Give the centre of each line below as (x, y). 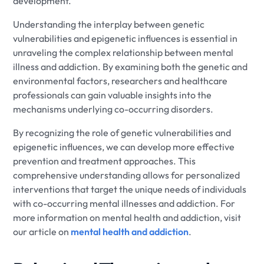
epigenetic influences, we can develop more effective (124, 146)
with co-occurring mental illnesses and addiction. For (124, 203)
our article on (42, 231)
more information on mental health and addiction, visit (127, 217)
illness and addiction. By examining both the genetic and (131, 66)
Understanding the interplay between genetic (109, 24)
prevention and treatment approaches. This (105, 161)
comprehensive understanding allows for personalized (127, 175)
